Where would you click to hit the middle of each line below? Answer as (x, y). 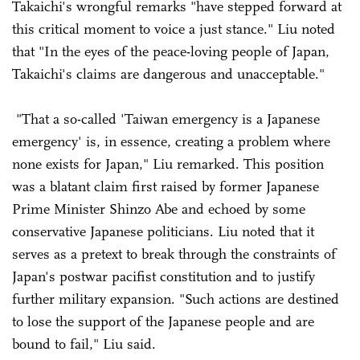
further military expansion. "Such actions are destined (176, 299)
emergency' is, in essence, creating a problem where (171, 141)
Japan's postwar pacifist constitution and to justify (164, 276)
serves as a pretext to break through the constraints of (174, 254)
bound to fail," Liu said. (84, 344)
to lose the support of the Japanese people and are (163, 321)
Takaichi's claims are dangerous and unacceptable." (168, 74)
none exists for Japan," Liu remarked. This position (168, 164)
